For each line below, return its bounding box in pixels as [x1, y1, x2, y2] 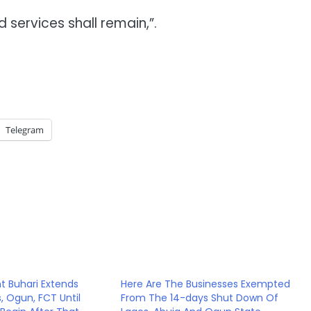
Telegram [6, 123, 44, 136]
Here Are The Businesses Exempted [121, 276, 291, 291]
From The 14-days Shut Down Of [121, 290, 279, 305]
